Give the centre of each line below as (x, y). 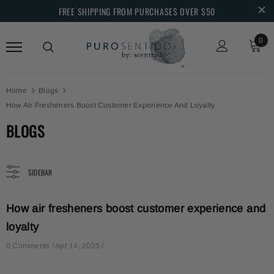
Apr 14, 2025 (78, 246)
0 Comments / (31, 246)
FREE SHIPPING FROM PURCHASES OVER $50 (137, 11)
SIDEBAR (40, 172)
